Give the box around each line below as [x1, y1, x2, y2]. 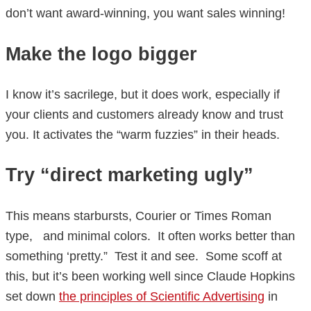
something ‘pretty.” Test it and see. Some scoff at [6, 249, 282, 263]
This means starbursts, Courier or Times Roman [6, 208, 271, 223]
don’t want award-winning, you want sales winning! [6, 6, 285, 21]
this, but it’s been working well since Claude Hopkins [6, 269, 295, 283]
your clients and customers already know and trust [6, 108, 283, 121]
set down [6, 289, 59, 303]
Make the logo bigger [6, 43, 197, 65]
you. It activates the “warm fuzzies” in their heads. [6, 128, 280, 142]
